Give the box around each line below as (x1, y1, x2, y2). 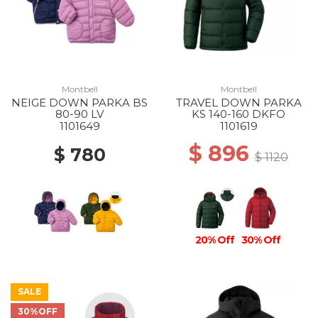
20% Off (195, 234, 235, 246)
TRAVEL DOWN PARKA (175, 96, 302, 109)
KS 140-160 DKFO (192, 107, 285, 121)
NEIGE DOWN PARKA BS (11, 96, 148, 109)
